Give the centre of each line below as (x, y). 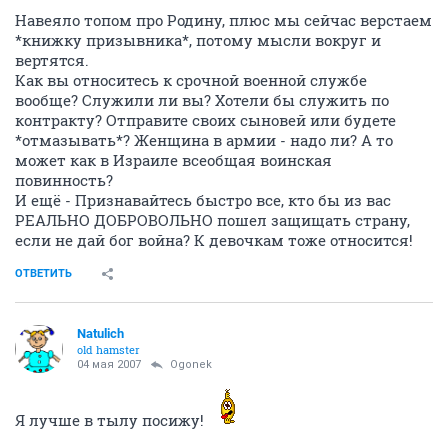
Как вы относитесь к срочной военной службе (191, 80)
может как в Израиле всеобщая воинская (173, 160)
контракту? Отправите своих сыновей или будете (205, 120)
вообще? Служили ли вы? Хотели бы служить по (202, 100)
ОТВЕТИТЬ (43, 273)
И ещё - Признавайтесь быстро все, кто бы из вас (203, 200)
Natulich (100, 333)
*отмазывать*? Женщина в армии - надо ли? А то (204, 140)
